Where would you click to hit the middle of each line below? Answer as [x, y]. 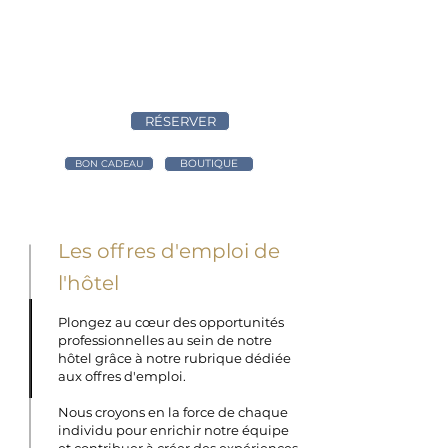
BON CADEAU [109, 163]
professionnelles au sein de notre [165, 340]
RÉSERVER [180, 121]
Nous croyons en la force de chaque [173, 412]
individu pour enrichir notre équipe [173, 430]
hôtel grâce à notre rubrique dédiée [174, 358]
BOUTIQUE [209, 163]
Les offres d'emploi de [169, 251]
